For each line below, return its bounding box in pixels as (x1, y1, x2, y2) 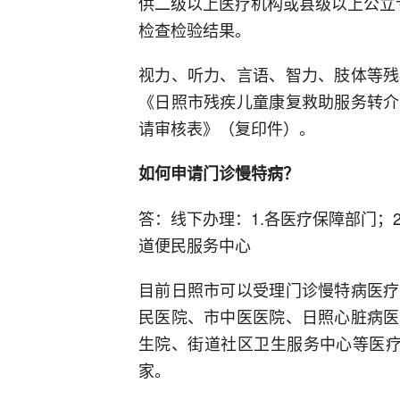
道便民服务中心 (138, 233, 251, 256)
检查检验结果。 (138, 18, 251, 41)
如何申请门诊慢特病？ (138, 162, 299, 185)
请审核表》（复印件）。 (138, 116, 315, 139)
